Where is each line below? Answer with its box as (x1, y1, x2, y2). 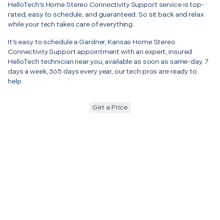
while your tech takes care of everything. (8, 20, 135, 28)
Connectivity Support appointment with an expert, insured (8, 47, 192, 56)
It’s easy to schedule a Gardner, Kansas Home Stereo (8, 37, 175, 46)
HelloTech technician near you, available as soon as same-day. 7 (8, 57, 209, 66)
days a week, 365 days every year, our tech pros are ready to (8, 67, 197, 76)
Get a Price (92, 103, 128, 111)
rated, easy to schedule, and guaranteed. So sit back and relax (8, 10, 204, 19)
